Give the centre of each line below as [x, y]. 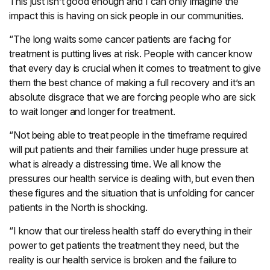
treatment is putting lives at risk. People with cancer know [131, 54]
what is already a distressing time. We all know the [115, 164]
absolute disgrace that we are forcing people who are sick [133, 97]
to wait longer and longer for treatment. [92, 111]
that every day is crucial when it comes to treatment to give [135, 68]
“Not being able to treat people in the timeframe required [128, 135]
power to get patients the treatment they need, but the [124, 245]
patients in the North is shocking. [78, 207]
